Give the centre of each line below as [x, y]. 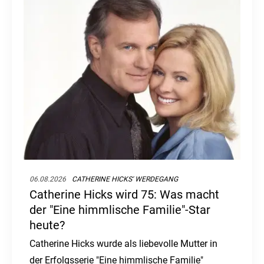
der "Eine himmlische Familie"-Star [120, 210]
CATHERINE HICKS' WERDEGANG [125, 179]
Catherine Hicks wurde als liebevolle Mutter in [123, 244]
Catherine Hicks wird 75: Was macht [124, 195]
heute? [47, 225]
